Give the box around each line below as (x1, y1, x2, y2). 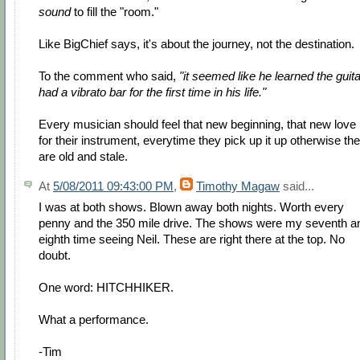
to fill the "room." (71, 4, 158, 18)
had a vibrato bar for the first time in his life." (39, 84, 266, 99)
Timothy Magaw (196, 178, 280, 193)
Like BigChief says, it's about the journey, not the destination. (39, 36, 354, 51)
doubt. (39, 248, 71, 263)
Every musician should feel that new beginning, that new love (39, 117, 356, 131)
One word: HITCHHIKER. (39, 280, 174, 295)
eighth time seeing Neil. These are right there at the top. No (39, 232, 345, 247)
